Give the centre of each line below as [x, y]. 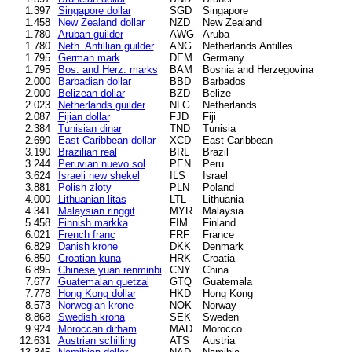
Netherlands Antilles [247, 46]
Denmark [223, 246]
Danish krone [88, 246]
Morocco [222, 328]
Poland [218, 187]
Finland [219, 222]
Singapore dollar [94, 10]
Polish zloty [84, 187]
